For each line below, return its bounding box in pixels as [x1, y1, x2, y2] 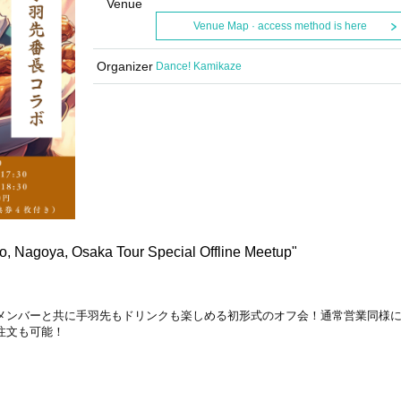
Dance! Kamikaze [156, 60, 242, 73]
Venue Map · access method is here [192, 20, 367, 32]
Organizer [96, 59, 153, 73]
